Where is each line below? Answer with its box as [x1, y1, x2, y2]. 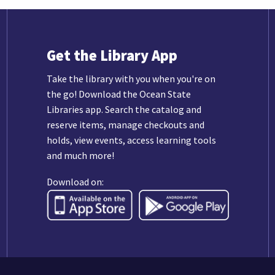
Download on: [46, 176, 104, 188]
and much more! [46, 149, 114, 162]
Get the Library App [46, 46, 177, 66]
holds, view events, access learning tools [46, 134, 216, 147]
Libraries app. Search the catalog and [46, 103, 201, 116]
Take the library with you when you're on [46, 72, 215, 85]
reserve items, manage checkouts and [46, 118, 204, 131]
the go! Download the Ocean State [46, 88, 191, 101]
